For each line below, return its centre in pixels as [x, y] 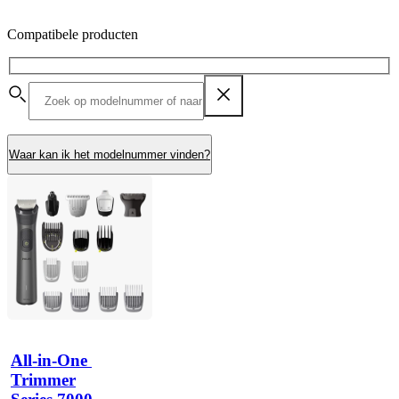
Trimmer [43, 379]
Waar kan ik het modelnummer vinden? [110, 154]
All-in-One [49, 360]
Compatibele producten [73, 34]
